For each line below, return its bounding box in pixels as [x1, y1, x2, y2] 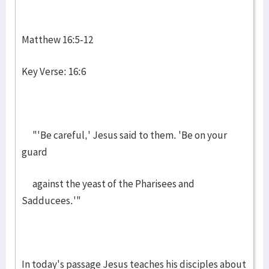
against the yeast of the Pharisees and [22, 177, 195, 190]
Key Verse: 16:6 [22, 65, 86, 78]
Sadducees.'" [22, 194, 81, 207]
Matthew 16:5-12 [22, 33, 93, 46]
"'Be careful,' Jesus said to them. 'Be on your [22, 128, 227, 142]
